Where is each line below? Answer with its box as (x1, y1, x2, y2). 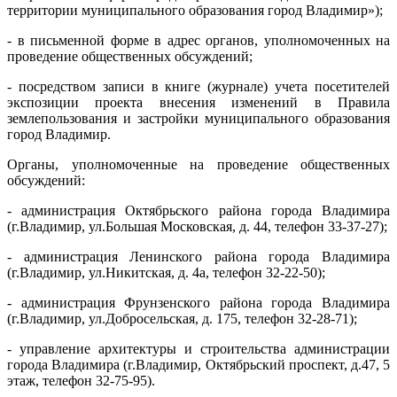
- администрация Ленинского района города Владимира (7, 248, 390, 264)
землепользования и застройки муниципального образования (7, 110, 390, 126)
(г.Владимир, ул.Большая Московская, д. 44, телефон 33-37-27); (7, 218, 387, 234)
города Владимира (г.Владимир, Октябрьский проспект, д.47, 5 (7, 356, 390, 372)
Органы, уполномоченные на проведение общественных (7, 156, 390, 172)
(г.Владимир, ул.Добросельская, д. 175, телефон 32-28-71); (7, 310, 357, 326)
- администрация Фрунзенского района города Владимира (7, 294, 390, 310)
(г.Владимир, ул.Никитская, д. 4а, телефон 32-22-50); (7, 264, 325, 280)
